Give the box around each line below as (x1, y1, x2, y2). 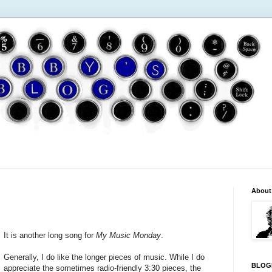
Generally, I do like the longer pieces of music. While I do (4, 253, 205, 262)
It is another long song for (4, 231, 97, 240)
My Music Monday (96, 231, 161, 240)
